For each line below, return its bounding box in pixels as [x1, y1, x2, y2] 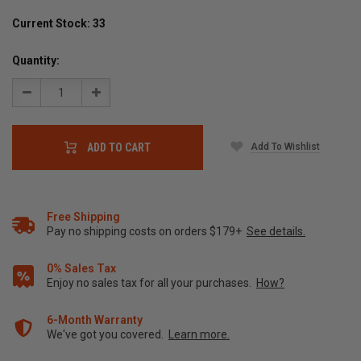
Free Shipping [47, 210, 120, 224]
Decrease [22, 86, 66, 100]
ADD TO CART [87, 141, 151, 155]
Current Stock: [12, 16, 93, 30]
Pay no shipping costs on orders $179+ [47, 225, 247, 239]
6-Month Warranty [47, 313, 143, 327]
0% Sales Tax [47, 262, 116, 276]
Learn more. [168, 328, 230, 342]
